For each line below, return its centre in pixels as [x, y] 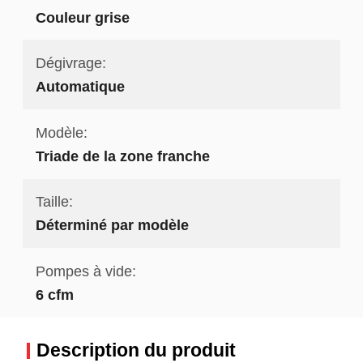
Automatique [80, 87]
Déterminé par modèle [112, 225]
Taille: [54, 202]
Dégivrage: [70, 63]
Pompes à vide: [85, 271]
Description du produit [136, 350]
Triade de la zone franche [122, 156]
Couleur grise [82, 17]
